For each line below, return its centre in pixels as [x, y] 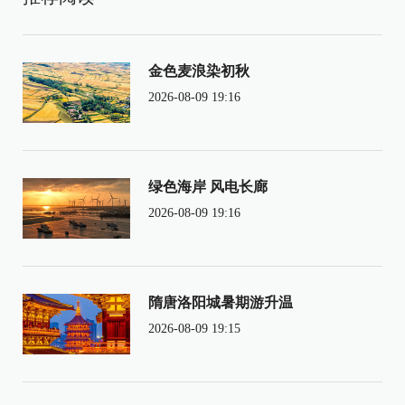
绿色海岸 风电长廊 [207, 186]
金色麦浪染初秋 [198, 71]
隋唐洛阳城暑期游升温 [220, 302]
